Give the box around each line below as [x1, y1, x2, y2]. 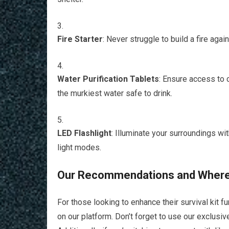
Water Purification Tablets [57, 74, 159, 84]
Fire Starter [57, 34, 103, 44]
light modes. [57, 143, 101, 152]
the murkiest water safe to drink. [57, 88, 172, 98]
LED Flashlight [57, 128, 111, 138]
